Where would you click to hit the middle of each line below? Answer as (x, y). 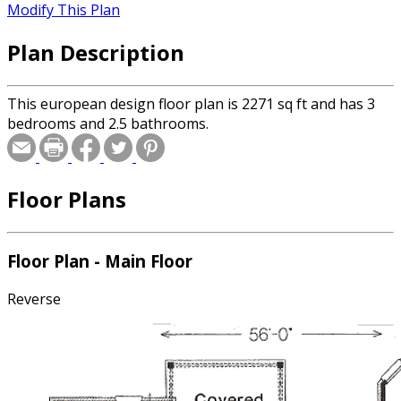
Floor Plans (67, 199)
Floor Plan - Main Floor (100, 261)
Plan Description (96, 52)
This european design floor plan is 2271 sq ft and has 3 (191, 103)
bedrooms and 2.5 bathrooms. (108, 123)
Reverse (34, 299)
